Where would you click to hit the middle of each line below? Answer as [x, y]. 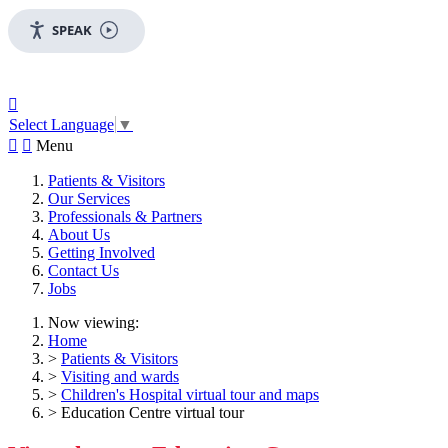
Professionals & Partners [125, 217]
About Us [79, 235]
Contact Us [83, 271]
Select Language [61, 125]
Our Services [89, 199]
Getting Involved [101, 253]
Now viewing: [93, 323]
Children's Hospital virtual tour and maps [190, 395]
